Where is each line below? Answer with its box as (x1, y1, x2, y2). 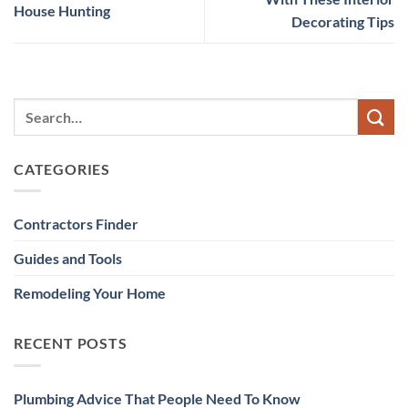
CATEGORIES (14, 159, 110, 178)
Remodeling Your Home (14, 284, 166, 302)
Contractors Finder (14, 215, 138, 233)
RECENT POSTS (14, 334, 127, 352)
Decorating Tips (291, 13, 394, 31)
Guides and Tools (14, 250, 122, 268)
